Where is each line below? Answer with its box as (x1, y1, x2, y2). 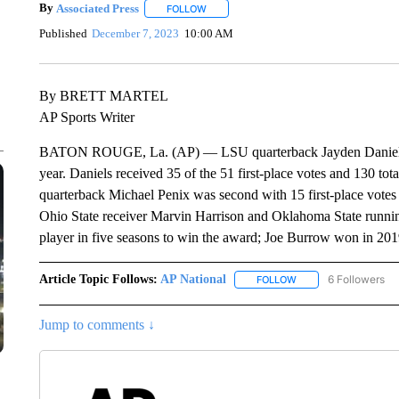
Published (38, 26, 87, 40)
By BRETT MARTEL (38, 88, 168, 103)
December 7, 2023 (92, 26, 180, 40)
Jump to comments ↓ (38, 317, 155, 333)
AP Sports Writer (38, 110, 134, 125)
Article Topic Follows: (38, 273, 158, 286)
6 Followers (327, 273, 385, 286)
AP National (159, 273, 226, 286)
